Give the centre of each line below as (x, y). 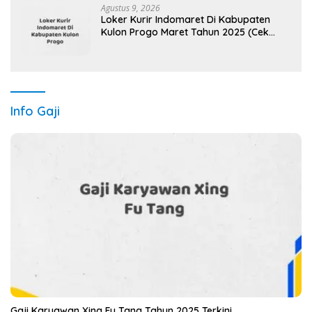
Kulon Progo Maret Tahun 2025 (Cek (185, 32)
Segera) (119, 45)
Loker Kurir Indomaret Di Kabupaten (186, 20)
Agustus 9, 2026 (131, 8)
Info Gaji (35, 111)
